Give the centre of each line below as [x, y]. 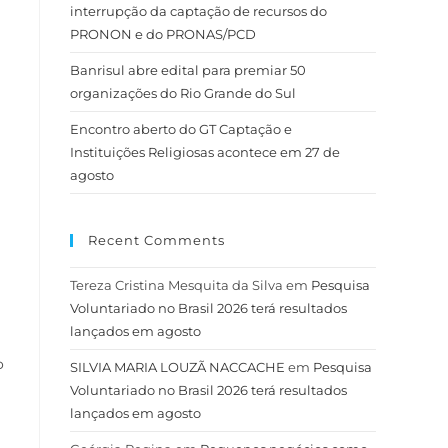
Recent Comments [156, 240]
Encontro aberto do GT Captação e [181, 129]
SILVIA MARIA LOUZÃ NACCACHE [177, 367]
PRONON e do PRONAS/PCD [164, 34]
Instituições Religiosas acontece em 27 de [205, 152]
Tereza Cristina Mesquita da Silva [176, 285]
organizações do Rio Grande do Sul [183, 93]
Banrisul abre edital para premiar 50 [188, 70]
